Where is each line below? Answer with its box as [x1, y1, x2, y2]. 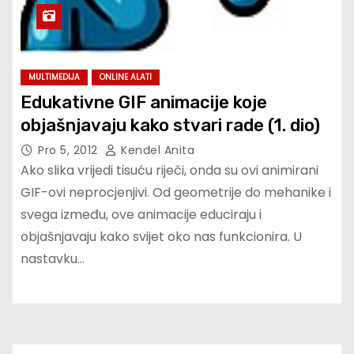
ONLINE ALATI [100, 70, 152, 83]
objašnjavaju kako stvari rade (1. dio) [21, 114, 320, 136]
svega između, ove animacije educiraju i [21, 205, 262, 224]
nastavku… [21, 249, 85, 268]
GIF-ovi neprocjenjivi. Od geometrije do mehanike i [21, 183, 331, 201]
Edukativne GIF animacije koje [21, 91, 267, 113]
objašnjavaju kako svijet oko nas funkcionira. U [21, 227, 302, 246]
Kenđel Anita [117, 141, 194, 158]
